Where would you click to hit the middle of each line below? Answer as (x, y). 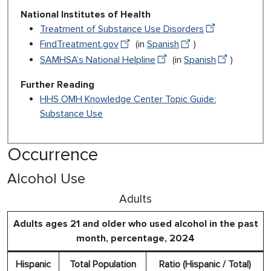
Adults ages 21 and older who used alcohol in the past (135, 224)
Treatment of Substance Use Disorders (122, 29)
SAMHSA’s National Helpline (98, 60)
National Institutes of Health (86, 15)
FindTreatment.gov (79, 44)
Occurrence (53, 154)
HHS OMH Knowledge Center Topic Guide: (128, 99)
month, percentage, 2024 (135, 238)
